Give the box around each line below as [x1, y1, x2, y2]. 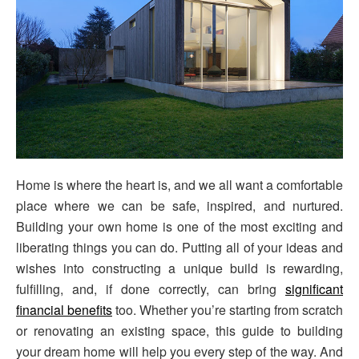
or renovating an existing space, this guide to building [16, 321, 343, 340]
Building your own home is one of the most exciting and [16, 216, 343, 236]
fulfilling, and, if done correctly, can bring [16, 279, 285, 298]
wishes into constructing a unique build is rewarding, [16, 258, 343, 277]
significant [285, 279, 343, 298]
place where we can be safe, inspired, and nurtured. [16, 196, 343, 215]
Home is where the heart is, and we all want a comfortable [16, 175, 343, 194]
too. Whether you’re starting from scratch [112, 300, 343, 319]
